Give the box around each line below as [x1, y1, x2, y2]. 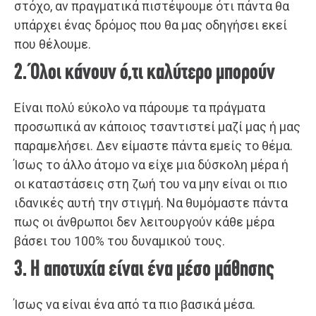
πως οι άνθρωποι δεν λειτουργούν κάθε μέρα [14, 214, 274, 229]
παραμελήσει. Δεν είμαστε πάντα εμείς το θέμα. [14, 138, 293, 153]
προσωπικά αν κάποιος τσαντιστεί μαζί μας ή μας [14, 119, 300, 134]
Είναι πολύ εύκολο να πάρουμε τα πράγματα [14, 99, 265, 115]
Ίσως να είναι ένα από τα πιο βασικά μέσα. [14, 296, 255, 312]
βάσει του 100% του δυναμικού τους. [14, 233, 225, 248]
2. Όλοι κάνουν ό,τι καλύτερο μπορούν [14, 61, 275, 85]
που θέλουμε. [14, 36, 91, 51]
